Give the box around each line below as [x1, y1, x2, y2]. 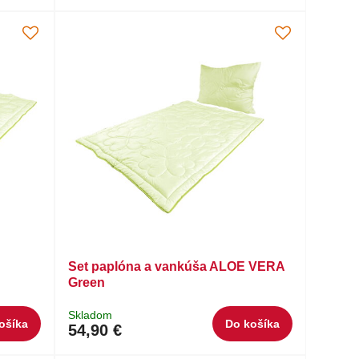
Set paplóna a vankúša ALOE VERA [68, 260, 285, 274]
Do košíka [225, 317, 280, 331]
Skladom [68, 309, 113, 322]
